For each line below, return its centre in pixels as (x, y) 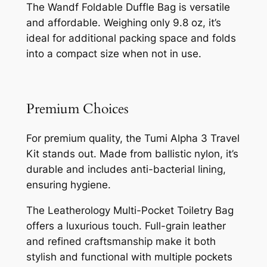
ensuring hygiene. (68, 185)
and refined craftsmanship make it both (121, 242)
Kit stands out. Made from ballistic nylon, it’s (132, 154)
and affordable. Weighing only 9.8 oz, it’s (123, 23)
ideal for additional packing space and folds (131, 38)
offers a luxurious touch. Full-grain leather (126, 226)
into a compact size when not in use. (114, 54)
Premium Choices (77, 109)
